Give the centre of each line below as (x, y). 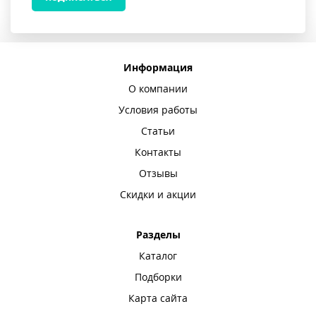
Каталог (158, 256)
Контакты (158, 152)
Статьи (158, 131)
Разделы (158, 235)
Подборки (158, 277)
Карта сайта (158, 298)
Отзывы (158, 174)
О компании (158, 89)
